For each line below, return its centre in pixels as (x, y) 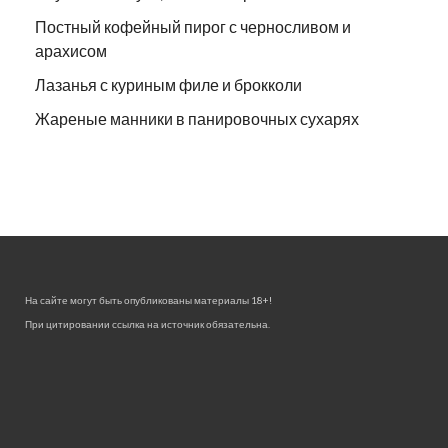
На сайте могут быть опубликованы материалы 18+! (148, 300)
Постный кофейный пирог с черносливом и (193, 27)
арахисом (71, 51)
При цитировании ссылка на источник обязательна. (147, 324)
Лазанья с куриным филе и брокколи (168, 85)
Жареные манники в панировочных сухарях (197, 119)
